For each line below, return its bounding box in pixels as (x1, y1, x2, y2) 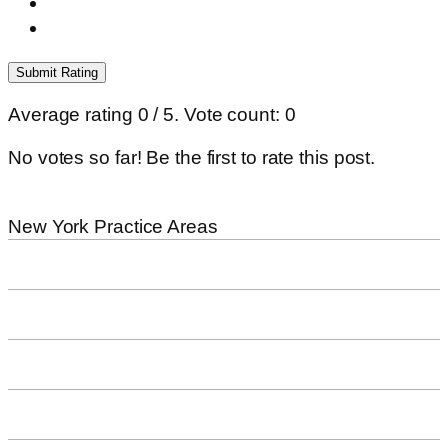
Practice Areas (89, 215, 218, 237)
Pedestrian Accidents (28, 403, 208, 424)
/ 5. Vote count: (148, 103, 285, 125)
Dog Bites (28, 353, 112, 374)
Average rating (8, 103, 138, 125)
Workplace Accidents (28, 253, 208, 274)
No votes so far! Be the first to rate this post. (8, 147, 376, 169)
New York (8, 215, 90, 237)
